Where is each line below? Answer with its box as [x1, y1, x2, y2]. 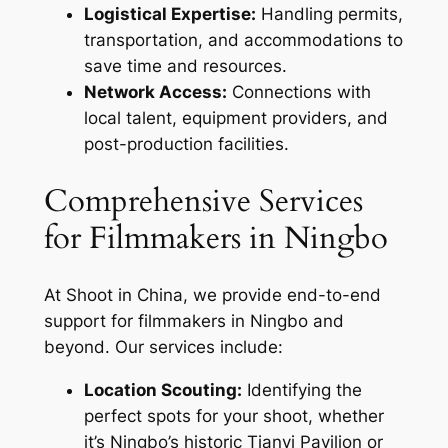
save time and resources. [83, 55, 287, 76]
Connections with [226, 81, 371, 102]
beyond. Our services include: [43, 337, 283, 358]
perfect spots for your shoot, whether [83, 406, 384, 427]
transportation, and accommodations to [83, 29, 403, 50]
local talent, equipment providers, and [83, 107, 388, 128]
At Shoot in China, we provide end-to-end [43, 285, 381, 306]
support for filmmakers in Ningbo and [43, 311, 344, 332]
